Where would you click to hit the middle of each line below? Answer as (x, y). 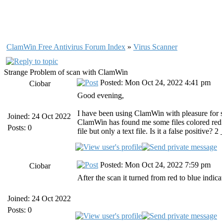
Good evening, (101, 95)
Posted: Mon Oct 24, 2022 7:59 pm (154, 165)
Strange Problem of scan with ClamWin (66, 72)
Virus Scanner (155, 47)
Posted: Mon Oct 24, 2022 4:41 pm (154, 83)
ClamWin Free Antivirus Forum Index (66, 47)
